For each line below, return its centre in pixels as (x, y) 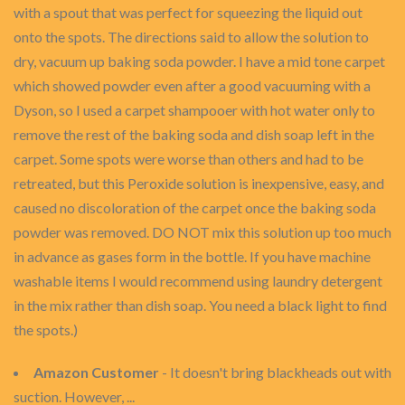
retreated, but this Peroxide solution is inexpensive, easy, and (199, 183)
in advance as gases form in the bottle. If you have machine (192, 256)
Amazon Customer (96, 372)
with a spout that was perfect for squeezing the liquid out (188, 12)
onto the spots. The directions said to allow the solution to (191, 37)
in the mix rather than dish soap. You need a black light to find (200, 305)
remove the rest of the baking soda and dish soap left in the (194, 134)
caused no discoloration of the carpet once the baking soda (195, 207)
